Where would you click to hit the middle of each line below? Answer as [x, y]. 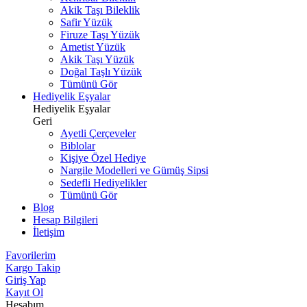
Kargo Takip [33, 268]
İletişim [49, 232]
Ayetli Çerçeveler [98, 133]
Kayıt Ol [24, 292]
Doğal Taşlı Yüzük [101, 72]
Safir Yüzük [86, 22]
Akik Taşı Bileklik [100, 10]
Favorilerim [30, 255]
